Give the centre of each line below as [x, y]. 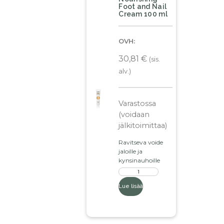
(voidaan [134, 114]
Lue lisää [131, 186]
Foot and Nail [143, 7]
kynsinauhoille [139, 160]
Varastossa [137, 103]
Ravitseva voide [141, 142]
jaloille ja [131, 151]
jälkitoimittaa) [143, 125]
